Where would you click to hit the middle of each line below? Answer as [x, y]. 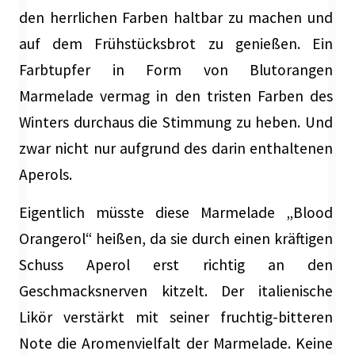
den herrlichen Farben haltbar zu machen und [176, 18]
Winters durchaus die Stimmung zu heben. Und [176, 122]
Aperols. [46, 175]
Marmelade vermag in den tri [120, 96]
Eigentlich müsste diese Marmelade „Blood [176, 213]
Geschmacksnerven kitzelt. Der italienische [176, 291]
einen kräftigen [283, 239]
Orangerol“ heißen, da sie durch [126, 239]
